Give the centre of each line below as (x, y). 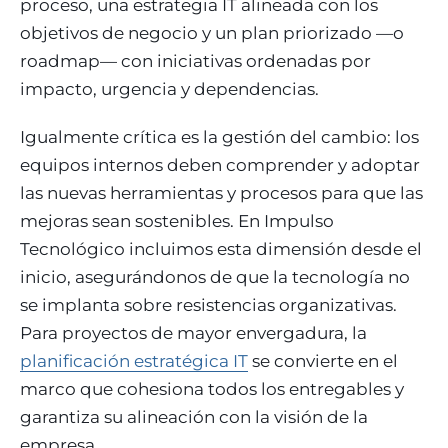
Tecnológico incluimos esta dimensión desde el (221, 249)
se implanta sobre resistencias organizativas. (208, 305)
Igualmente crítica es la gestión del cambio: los (219, 137)
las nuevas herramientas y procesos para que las (221, 193)
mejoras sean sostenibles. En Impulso (177, 221)
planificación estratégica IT (134, 361)
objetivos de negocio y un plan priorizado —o (212, 33)
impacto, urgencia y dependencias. (169, 89)
